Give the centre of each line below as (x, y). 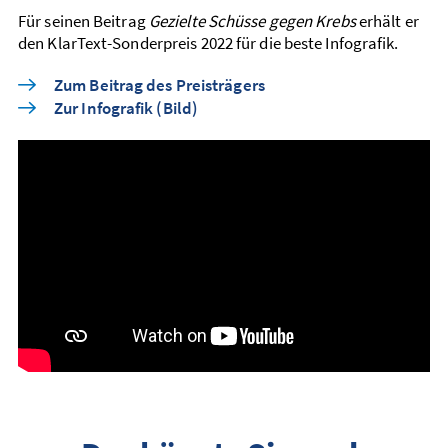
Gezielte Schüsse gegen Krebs (252, 21)
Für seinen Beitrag (83, 21)
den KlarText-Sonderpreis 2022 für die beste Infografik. (208, 43)
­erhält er (387, 21)
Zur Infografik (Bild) (126, 108)
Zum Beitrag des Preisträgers (159, 85)
